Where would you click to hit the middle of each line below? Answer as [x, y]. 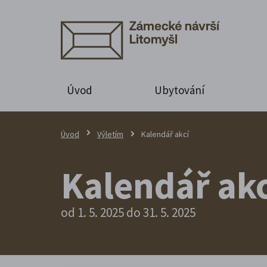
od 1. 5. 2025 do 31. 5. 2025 [128, 212]
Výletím [110, 134]
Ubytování [179, 90]
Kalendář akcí [165, 134]
